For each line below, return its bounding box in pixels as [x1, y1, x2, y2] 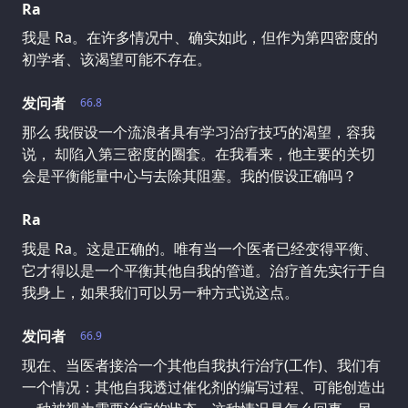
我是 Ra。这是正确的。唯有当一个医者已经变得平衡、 [22, 239, 378, 260]
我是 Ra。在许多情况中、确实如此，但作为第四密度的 [22, 27, 378, 48]
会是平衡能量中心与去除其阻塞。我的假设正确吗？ [22, 166, 357, 187]
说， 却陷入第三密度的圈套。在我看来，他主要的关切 [22, 144, 375, 165]
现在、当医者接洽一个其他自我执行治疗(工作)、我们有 [22, 355, 381, 376]
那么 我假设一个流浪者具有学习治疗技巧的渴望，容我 [22, 122, 375, 143]
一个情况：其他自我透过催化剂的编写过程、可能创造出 [22, 377, 386, 398]
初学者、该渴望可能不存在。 [22, 49, 211, 70]
